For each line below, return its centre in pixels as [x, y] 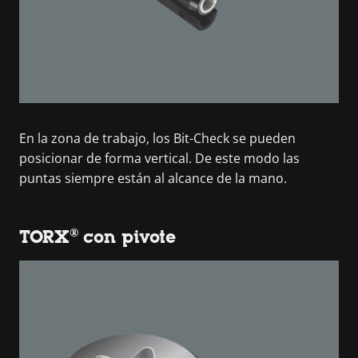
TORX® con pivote [97, 237]
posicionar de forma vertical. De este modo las [159, 158]
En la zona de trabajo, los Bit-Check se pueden [157, 138]
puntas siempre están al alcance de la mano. [153, 178]
